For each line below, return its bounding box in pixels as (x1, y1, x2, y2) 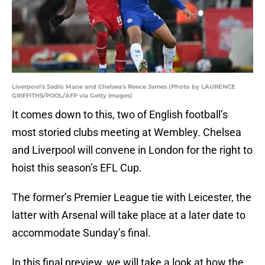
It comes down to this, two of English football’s (12, 108, 228, 121)
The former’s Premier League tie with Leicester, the (12, 191, 251, 204)
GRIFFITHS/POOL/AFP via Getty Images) (12, 92, 132, 100)
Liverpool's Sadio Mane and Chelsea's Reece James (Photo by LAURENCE (12, 83, 235, 91)
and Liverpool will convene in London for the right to (12, 144, 253, 157)
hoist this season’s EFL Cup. (12, 161, 142, 174)
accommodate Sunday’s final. (12, 227, 151, 240)
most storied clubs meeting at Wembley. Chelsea (12, 126, 241, 139)
